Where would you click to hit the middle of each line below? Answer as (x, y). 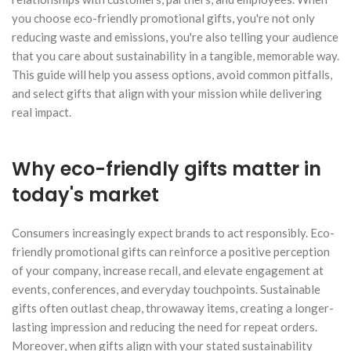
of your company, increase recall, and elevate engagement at (168, 270)
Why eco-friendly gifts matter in (166, 168)
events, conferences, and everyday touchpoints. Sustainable (166, 289)
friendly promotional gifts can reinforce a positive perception (171, 251)
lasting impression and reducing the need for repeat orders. (165, 326)
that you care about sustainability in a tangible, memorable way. (175, 55)
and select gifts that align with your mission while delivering (167, 93)
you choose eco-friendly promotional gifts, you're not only (163, 18)
